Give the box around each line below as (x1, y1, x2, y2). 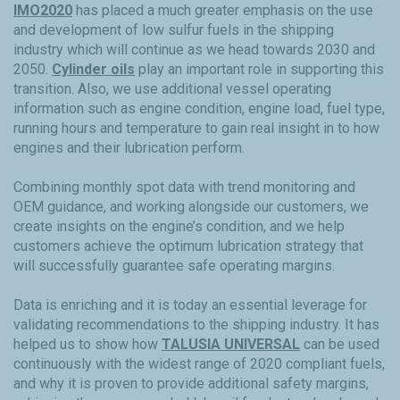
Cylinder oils (52, 61, 135, 79)
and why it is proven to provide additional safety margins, (13, 375, 369, 393)
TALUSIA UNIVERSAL (162, 336, 300, 354)
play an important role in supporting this (138, 61, 384, 79)
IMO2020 (13, 2, 72, 20)
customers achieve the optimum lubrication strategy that (13, 237, 363, 255)
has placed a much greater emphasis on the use (72, 2, 373, 20)
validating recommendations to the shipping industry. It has (13, 316, 379, 334)
